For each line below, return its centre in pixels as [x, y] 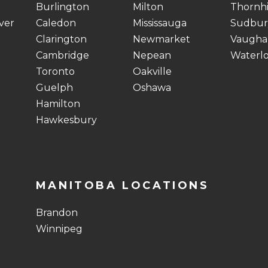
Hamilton [58, 104]
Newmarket [162, 39]
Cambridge [62, 55]
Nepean [152, 55]
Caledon [56, 23]
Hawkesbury [66, 120]
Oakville [153, 71]
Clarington [61, 39]
